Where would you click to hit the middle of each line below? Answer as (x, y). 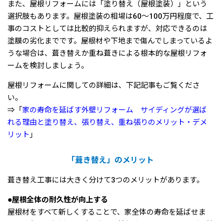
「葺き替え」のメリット (110, 160)
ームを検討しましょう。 (48, 65)
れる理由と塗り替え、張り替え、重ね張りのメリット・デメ (107, 122)
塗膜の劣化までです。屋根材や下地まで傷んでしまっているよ (110, 41)
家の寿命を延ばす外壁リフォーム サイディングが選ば (114, 110)
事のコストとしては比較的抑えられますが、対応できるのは (107, 28)
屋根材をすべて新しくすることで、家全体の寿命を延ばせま (107, 212)
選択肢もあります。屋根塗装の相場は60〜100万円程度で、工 (110, 16)
